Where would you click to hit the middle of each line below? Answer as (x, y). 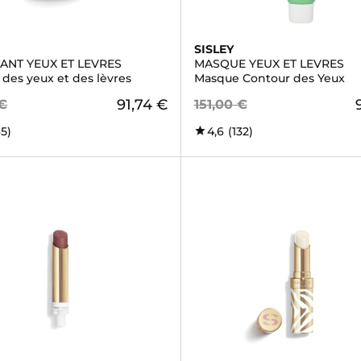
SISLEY (214, 49)
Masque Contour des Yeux (269, 78)
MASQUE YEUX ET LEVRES (269, 64)
